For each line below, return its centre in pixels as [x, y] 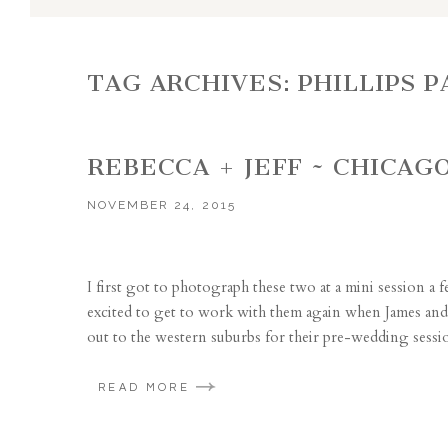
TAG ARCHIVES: [193, 83]
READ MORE [144, 388]
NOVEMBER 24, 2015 [161, 204]
